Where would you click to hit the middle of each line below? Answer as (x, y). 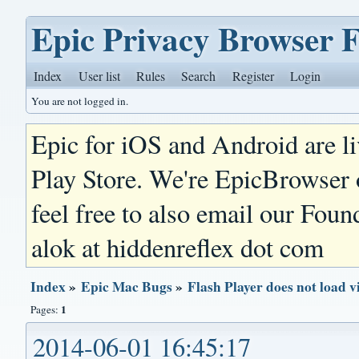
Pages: (46, 309)
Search (199, 76)
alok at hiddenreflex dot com (178, 247)
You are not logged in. (80, 101)
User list (99, 76)
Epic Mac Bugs (127, 286)
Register (253, 76)
